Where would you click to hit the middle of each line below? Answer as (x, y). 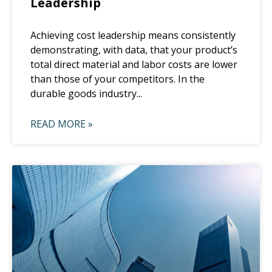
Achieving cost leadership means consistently (133, 35)
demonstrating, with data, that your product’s (134, 49)
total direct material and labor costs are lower (134, 64)
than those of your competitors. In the (117, 79)
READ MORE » (62, 124)
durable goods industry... (86, 93)
